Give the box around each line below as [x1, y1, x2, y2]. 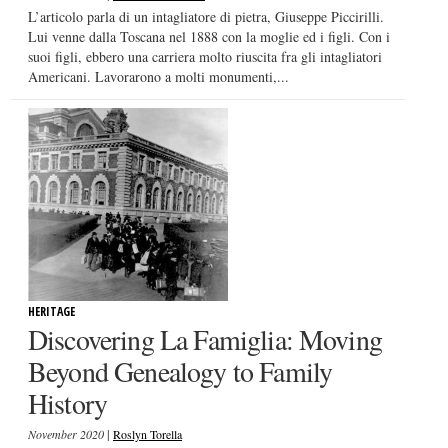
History [28, 383, 108, 422]
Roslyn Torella [113, 425, 182, 442]
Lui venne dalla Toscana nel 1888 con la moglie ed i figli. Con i [28, 27, 390, 47]
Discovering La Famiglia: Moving [28, 319, 382, 358]
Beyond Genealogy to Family [28, 351, 333, 390]
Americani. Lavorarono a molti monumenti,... [28, 67, 289, 87]
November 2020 [28, 425, 107, 442]
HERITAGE [28, 302, 75, 320]
